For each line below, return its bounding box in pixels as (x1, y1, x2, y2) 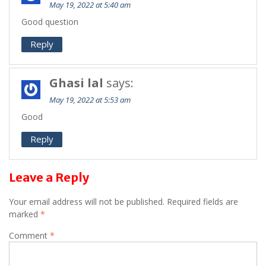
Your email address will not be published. (9, 196, 164, 208)
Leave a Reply (9, 170, 89, 185)
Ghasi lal (49, 75, 103, 91)
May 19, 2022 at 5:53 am (49, 94, 131, 106)
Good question (21, 16, 78, 28)
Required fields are (167, 196, 238, 208)
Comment (9, 230, 50, 242)
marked (9, 208, 40, 220)
